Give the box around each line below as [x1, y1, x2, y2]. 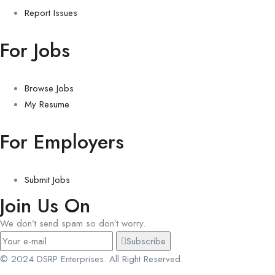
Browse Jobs [25, 81, 74, 95]
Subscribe [126, 234, 166, 248]
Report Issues [25, 6, 77, 20]
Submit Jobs [25, 172, 70, 187]
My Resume [25, 97, 69, 111]
